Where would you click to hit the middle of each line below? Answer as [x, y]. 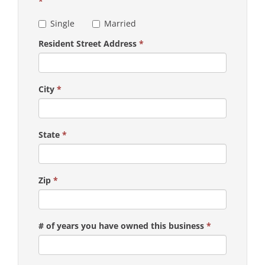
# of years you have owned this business [122, 225]
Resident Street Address [89, 43]
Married [120, 23]
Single [62, 23]
